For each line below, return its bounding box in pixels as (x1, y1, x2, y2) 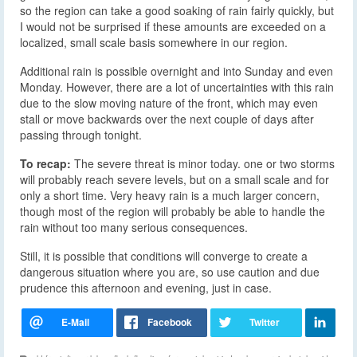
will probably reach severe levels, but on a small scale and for (20, 171, 329, 188)
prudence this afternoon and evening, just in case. (20, 280, 272, 296)
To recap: (20, 155, 71, 172)
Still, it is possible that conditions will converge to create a (20, 248, 308, 265)
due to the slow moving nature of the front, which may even (20, 95, 318, 112)
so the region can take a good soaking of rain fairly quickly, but (20, 2, 334, 19)
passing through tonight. (20, 127, 142, 143)
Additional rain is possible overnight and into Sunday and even (20, 63, 333, 80)
